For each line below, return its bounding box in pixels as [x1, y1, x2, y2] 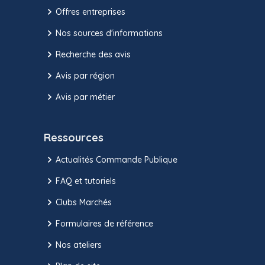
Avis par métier [56, 91, 115, 102]
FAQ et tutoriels [56, 175, 116, 186]
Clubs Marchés [56, 196, 112, 208]
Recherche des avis [56, 49, 131, 60]
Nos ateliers [56, 239, 102, 250]
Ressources [44, 131, 104, 145]
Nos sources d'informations [56, 27, 163, 38]
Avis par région [56, 70, 115, 81]
